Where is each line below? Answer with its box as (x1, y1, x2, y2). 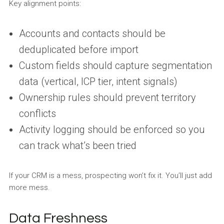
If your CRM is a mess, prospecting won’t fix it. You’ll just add (8, 170, 212, 180)
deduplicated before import (18, 43, 138, 55)
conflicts (18, 107, 56, 119)
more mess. (8, 182, 50, 192)
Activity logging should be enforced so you (18, 123, 205, 135)
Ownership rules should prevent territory (18, 91, 196, 103)
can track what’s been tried (18, 139, 136, 151)
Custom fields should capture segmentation (18, 59, 212, 71)
